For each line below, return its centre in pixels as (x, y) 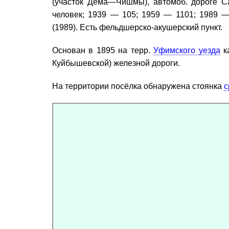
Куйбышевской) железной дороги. (116, 63)
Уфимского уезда (187, 50)
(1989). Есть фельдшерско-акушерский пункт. (137, 27)
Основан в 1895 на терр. (103, 50)
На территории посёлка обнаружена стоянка (138, 86)
